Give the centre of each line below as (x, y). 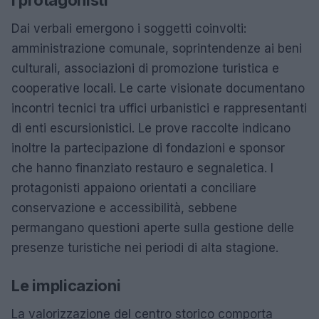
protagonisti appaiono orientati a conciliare (134, 188)
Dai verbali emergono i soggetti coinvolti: (129, 28)
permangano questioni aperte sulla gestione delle (153, 228)
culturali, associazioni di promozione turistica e (145, 68)
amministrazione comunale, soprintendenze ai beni (157, 48)
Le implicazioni (66, 285)
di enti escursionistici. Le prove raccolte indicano (151, 128)
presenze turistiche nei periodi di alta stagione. (145, 247)
